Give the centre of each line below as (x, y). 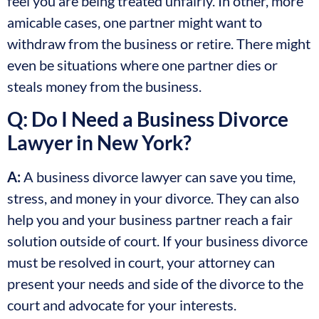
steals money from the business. (104, 87)
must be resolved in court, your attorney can (141, 262)
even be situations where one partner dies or (142, 65)
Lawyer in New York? (99, 142)
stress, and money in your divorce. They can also (153, 198)
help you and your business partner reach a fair (150, 219)
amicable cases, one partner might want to (135, 22)
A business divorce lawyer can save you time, (158, 176)
